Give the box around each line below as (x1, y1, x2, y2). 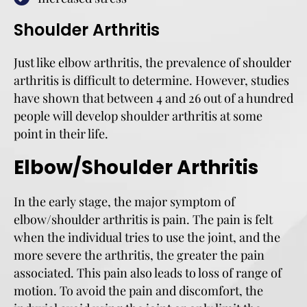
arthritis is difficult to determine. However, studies (14, 72, 289, 88)
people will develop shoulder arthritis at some (14, 108, 262, 124)
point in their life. (14, 125, 111, 142)
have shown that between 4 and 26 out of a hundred (14, 90, 293, 106)
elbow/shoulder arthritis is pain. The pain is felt (14, 211, 273, 228)
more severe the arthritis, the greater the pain (14, 247, 265, 263)
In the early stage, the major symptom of (14, 193, 235, 210)
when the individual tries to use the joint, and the (14, 229, 280, 245)
